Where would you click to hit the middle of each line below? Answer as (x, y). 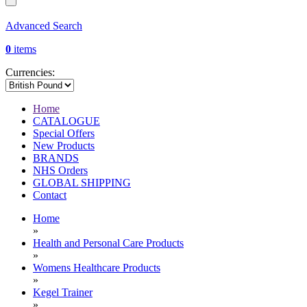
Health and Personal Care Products (108, 243)
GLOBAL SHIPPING (82, 183)
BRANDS (56, 158)
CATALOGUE (66, 121)
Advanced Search (44, 26)
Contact (50, 195)
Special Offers (64, 134)
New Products (64, 146)
